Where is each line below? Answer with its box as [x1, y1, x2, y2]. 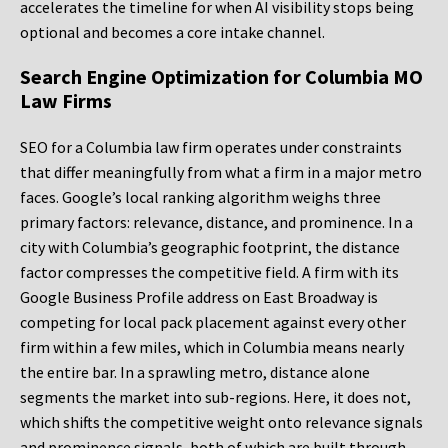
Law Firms [20, 88, 112, 114]
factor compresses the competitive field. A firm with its [20, 262, 399, 283]
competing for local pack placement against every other [20, 312, 406, 333]
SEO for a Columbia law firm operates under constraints [20, 137, 402, 158]
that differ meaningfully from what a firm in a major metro [20, 162, 422, 183]
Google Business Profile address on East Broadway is [20, 287, 378, 308]
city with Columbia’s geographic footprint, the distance [20, 237, 400, 258]
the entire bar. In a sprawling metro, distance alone [20, 362, 370, 383]
